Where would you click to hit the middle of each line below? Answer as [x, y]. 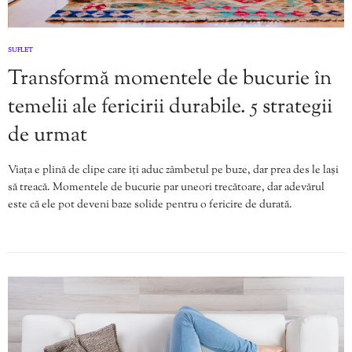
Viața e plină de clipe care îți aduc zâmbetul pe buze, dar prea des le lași [173, 171]
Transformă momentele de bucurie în [170, 79]
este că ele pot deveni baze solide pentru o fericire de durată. [150, 205]
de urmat [48, 136]
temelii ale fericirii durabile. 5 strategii [170, 108]
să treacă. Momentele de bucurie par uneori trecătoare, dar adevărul [166, 188]
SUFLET [20, 51]
